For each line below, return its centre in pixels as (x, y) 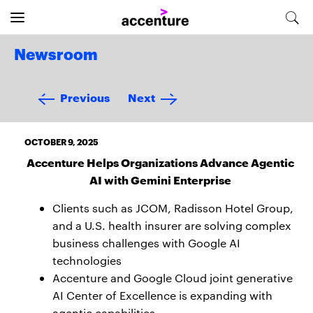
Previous (85, 97)
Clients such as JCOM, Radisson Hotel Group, (173, 208)
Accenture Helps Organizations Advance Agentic (160, 162)
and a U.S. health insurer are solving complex (172, 225)
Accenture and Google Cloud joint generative (173, 278)
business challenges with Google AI (146, 243)
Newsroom (56, 55)
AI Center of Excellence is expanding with (162, 295)
